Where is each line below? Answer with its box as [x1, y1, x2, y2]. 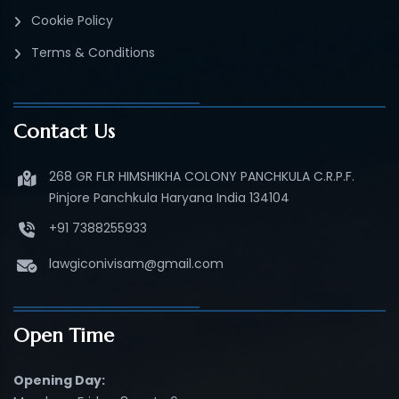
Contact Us [13, 118, 115, 143]
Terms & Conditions [31, 43, 155, 61]
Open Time [13, 322, 114, 347]
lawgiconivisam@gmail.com [49, 254, 224, 273]
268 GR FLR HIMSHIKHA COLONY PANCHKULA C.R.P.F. [49, 167, 354, 185]
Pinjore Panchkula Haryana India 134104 [49, 188, 289, 207]
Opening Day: [13, 370, 105, 389]
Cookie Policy [31, 11, 113, 29]
